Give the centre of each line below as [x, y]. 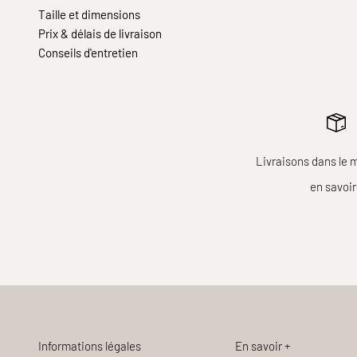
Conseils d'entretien [88, 52]
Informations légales [90, 345]
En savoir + [263, 345]
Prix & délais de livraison [100, 33]
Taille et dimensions [89, 14]
